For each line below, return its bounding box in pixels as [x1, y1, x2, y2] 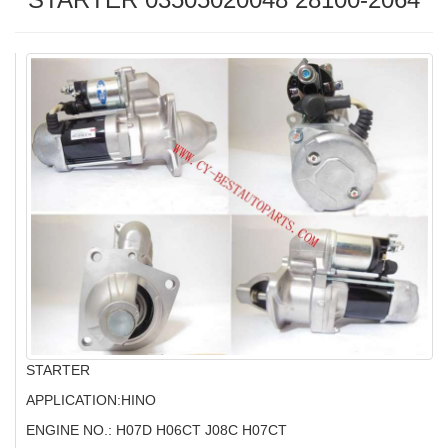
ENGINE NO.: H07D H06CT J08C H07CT [26, 422, 291, 439]
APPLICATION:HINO [26, 392, 156, 409]
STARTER [26, 362, 90, 379]
